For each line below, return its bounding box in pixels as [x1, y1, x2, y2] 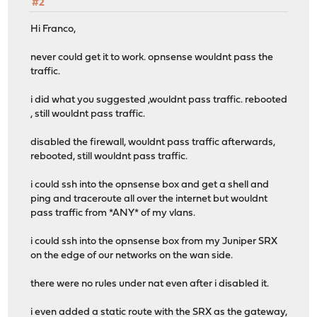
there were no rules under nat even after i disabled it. [30, 278, 270, 289]
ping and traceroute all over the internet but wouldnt [30, 193, 268, 204]
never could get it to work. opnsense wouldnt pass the [30, 52, 274, 63]
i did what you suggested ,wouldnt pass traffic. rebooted [30, 94, 288, 105]
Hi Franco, [30, 23, 76, 35]
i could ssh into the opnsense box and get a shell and [30, 179, 270, 190]
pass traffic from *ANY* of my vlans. [30, 207, 196, 219]
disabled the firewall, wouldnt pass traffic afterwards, [30, 137, 276, 148]
